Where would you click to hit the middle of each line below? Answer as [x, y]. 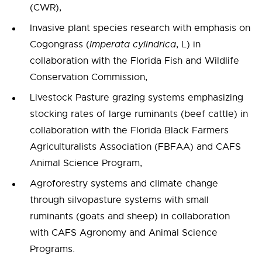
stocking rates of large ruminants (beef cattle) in [139, 114]
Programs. [52, 249]
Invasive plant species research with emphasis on [140, 28]
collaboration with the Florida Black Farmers [129, 131]
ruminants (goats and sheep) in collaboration [130, 217]
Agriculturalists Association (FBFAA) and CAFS [135, 147]
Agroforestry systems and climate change [124, 184]
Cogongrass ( [60, 45]
